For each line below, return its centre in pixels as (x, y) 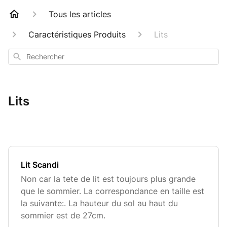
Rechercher (30, 55)
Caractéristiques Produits (77, 34)
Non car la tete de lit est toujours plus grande (108, 179)
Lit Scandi (40, 165)
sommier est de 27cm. (63, 215)
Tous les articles (80, 14)
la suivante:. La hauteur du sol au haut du (99, 203)
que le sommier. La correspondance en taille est (112, 191)
